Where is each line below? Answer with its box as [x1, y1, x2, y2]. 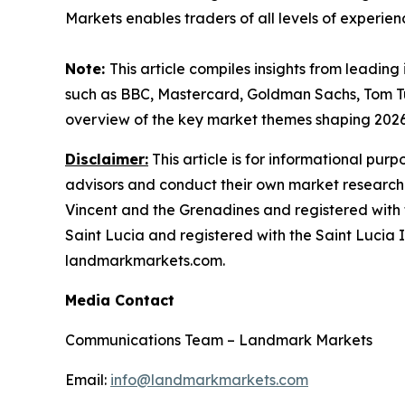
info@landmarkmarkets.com [110, 371, 308, 389]
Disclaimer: [65, 150, 148, 168]
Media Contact [65, 291, 174, 309]
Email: [65, 371, 110, 389]
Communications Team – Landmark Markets [65, 331, 380, 349]
